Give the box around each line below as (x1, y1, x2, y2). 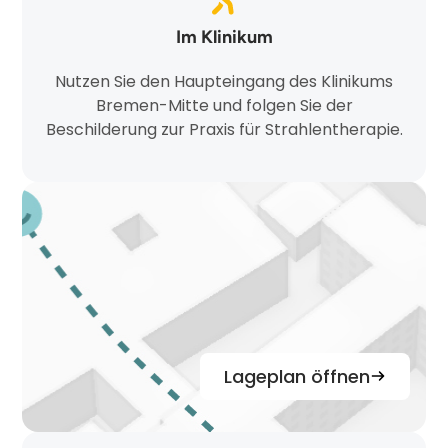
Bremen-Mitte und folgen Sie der (95, 93, 353, 117)
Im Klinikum (175, 25, 273, 48)
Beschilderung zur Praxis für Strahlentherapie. (45, 117, 403, 141)
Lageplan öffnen (223, 363, 370, 389)
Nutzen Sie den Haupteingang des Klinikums (55, 69, 393, 93)
